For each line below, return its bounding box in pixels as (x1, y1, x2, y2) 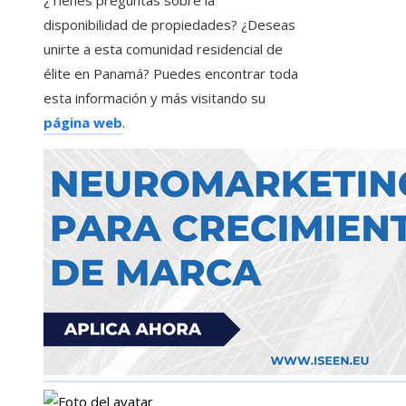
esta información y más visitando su (43, 89, 266, 108)
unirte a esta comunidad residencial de (43, 40, 283, 59)
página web (43, 113, 122, 132)
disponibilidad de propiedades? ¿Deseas (43, 15, 295, 34)
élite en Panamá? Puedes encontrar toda (43, 64, 298, 83)
